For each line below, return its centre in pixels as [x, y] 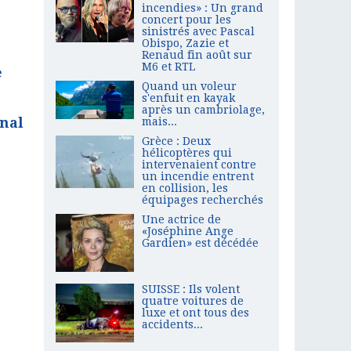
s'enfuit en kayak [188, 98]
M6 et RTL [168, 66]
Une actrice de [181, 219]
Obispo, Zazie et [185, 43]
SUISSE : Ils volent [191, 289]
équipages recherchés [203, 199]
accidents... [172, 324]
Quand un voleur [189, 86]
